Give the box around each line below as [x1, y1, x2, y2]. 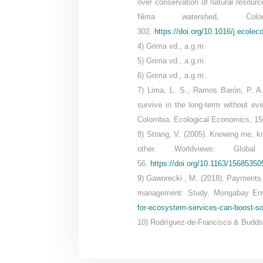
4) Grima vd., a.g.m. [137, 42, 207, 51]
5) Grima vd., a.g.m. [137, 56, 207, 66]
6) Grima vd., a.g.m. [137, 71, 207, 80]
